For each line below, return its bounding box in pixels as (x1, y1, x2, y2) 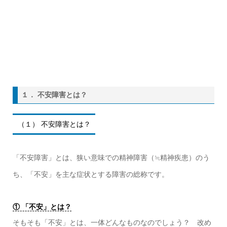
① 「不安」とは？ (12, 202, 71, 211)
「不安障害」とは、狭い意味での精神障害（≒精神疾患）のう (12, 154, 210, 162)
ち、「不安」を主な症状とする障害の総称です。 (12, 170, 169, 179)
